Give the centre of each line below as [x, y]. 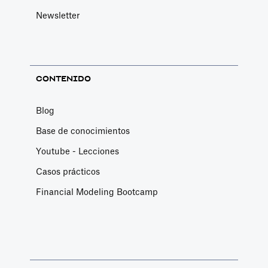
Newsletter [58, 16]
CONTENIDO [63, 79]
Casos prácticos [68, 172]
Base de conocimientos [83, 132]
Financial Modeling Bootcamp [97, 193]
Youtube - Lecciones [77, 152]
